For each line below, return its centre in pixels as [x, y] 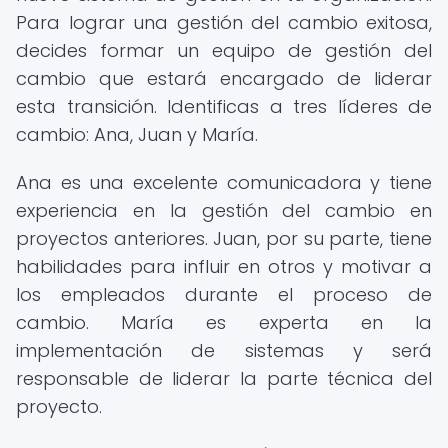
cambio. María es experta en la [224, 322]
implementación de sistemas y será [224, 350]
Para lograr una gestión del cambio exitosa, [224, 22]
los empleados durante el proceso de [224, 294]
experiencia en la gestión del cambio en [224, 210]
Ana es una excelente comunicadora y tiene [224, 182]
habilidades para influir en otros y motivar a [224, 266]
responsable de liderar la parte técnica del [224, 378]
